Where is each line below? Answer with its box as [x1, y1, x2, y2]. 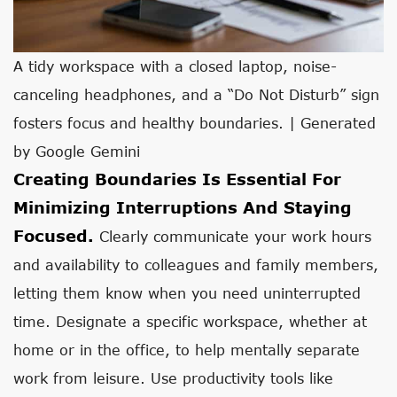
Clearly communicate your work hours [94, 228, 371, 245]
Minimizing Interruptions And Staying [13, 198, 352, 217]
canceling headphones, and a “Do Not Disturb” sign [13, 86, 379, 103]
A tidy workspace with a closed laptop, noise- [13, 58, 337, 74]
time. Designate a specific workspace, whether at [13, 313, 367, 330]
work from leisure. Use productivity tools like [13, 370, 333, 386]
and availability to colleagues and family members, [13, 256, 378, 273]
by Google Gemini [13, 143, 140, 160]
